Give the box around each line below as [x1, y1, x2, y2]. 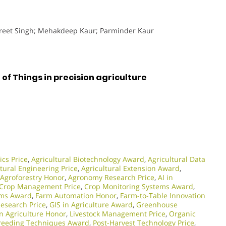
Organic [169, 208, 196, 218]
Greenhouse [136, 199, 178, 209]
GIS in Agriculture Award [49, 199, 133, 209]
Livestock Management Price [70, 208, 165, 218]
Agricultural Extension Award [81, 163, 180, 173]
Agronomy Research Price [68, 172, 154, 182]
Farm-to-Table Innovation [120, 190, 205, 200]
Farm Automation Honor [35, 190, 117, 200]
